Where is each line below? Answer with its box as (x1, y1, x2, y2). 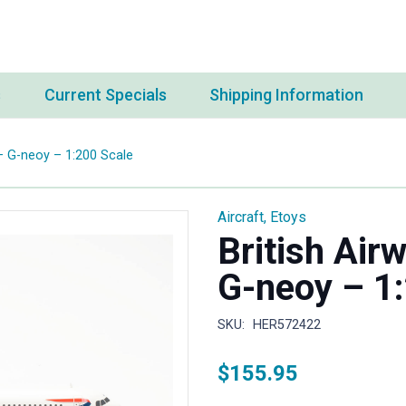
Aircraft (217, 208, 264, 227)
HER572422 (252, 317, 321, 333)
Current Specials (43, 85, 167, 104)
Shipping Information (209, 85, 364, 104)
